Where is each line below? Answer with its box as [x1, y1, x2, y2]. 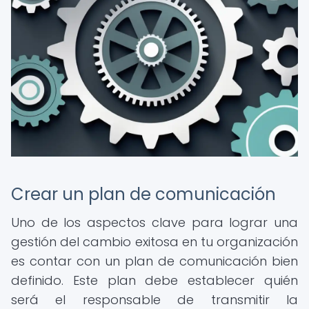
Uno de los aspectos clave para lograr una [11, 214, 298, 231]
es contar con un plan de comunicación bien [11, 252, 298, 270]
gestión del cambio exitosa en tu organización [11, 233, 298, 250]
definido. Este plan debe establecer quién [11, 272, 298, 289]
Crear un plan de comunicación [11, 183, 276, 206]
